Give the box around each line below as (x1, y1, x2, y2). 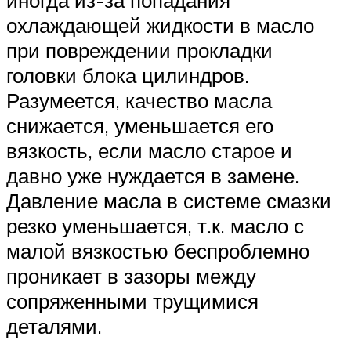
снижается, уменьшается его (6, 113, 273, 138)
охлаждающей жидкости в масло (6, 13, 314, 38)
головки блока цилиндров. (6, 63, 249, 88)
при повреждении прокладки (6, 38, 273, 63)
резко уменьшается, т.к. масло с (6, 213, 304, 238)
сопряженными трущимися (6, 288, 259, 313)
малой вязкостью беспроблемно (6, 238, 309, 263)
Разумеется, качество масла (6, 88, 272, 113)
